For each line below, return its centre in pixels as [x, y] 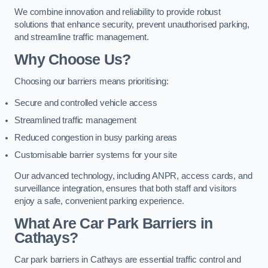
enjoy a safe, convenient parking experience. [99, 201]
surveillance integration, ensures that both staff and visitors [126, 189]
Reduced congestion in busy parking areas [96, 137]
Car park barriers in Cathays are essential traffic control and [128, 260]
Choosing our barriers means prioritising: [92, 82]
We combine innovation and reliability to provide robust [118, 12]
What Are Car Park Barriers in [114, 223]
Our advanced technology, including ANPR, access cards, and [133, 176]
